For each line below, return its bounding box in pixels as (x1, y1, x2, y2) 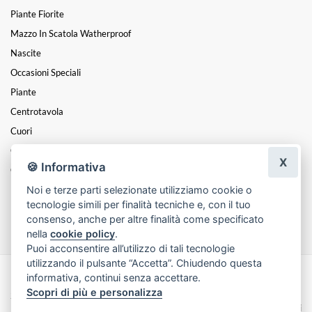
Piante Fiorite (10, 8, 64, 19)
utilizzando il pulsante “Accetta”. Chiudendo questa (26, 256, 263, 269)
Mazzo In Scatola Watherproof (10, 27, 131, 39)
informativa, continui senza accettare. (26, 271, 201, 283)
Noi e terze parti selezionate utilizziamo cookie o (26, 183, 253, 196)
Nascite (10, 47, 41, 58)
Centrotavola (10, 105, 63, 117)
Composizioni (10, 144, 63, 156)
